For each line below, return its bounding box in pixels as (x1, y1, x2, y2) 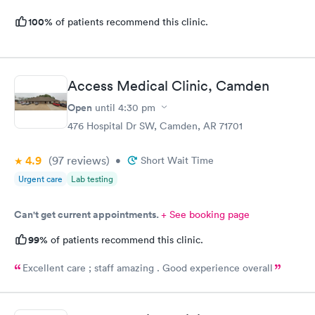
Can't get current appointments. (14, 207, 161, 221)
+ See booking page (161, 207, 250, 221)
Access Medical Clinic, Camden (67, 77, 269, 94)
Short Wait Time (141, 153, 214, 167)
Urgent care (18, 172, 63, 185)
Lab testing (71, 172, 113, 185)
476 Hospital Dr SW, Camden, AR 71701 (67, 119, 243, 132)
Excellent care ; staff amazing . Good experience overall (22, 261, 273, 274)
